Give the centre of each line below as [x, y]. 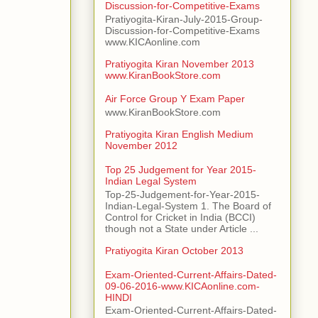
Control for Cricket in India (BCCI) [180, 217]
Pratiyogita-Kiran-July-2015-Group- [184, 19]
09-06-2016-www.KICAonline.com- [182, 286]
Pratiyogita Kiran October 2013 [174, 250]
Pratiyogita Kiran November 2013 [180, 64]
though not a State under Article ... [182, 228]
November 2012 [141, 146]
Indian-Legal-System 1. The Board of [188, 205]
